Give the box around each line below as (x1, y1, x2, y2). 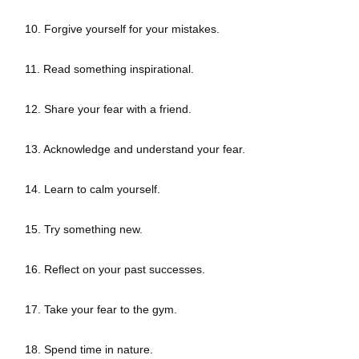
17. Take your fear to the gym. (25, 303, 177, 317)
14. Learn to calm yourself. (25, 183, 160, 196)
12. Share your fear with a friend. (25, 103, 192, 116)
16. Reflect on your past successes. (25, 263, 208, 276)
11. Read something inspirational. (25, 63, 194, 76)
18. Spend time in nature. (25, 343, 153, 357)
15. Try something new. (25, 223, 146, 236)
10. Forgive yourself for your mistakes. (25, 22, 220, 36)
